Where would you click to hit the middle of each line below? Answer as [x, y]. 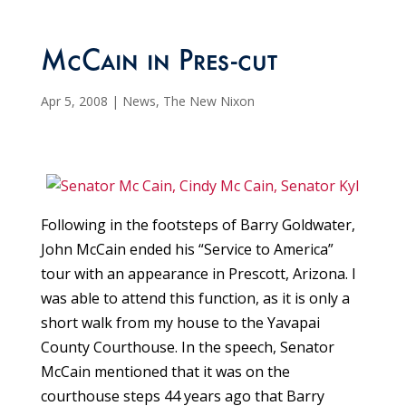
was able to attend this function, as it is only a [195, 299]
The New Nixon [208, 101]
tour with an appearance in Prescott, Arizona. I [198, 274]
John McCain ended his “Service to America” [187, 250]
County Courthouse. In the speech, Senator [187, 348]
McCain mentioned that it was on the [165, 372]
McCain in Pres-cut [159, 65]
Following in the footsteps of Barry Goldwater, [198, 225]
